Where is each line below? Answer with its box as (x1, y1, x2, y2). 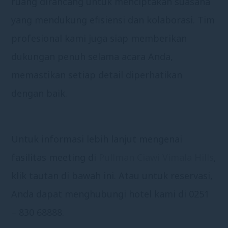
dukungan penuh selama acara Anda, (11, 50, 174, 63)
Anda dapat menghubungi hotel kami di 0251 (11, 187, 210, 200)
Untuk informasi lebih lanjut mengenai (11, 132, 183, 145)
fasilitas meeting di (11, 151, 99, 163)
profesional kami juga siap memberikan (11, 32, 187, 44)
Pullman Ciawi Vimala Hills (99, 151, 214, 163)
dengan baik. (11, 87, 68, 99)
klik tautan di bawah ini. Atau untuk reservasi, (11, 169, 213, 182)
